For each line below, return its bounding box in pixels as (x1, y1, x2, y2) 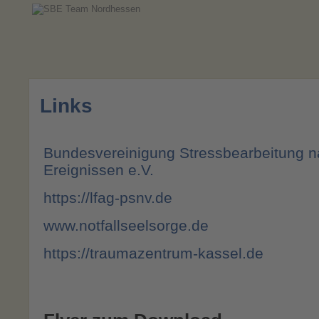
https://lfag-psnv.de (43, 189, 172, 206)
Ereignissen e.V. (43, 162, 154, 179)
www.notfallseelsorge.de (43, 217, 209, 234)
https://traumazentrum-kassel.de (43, 245, 263, 262)
